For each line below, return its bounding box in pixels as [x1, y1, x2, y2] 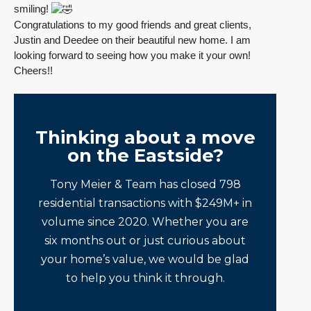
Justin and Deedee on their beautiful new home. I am [14, 34, 251, 47]
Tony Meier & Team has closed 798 [49, 178, 241, 192]
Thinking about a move [35, 126, 255, 149]
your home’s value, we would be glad [41, 253, 249, 267]
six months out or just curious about [44, 234, 246, 248]
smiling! [14, 3, 51, 15]
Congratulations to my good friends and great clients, [14, 19, 251, 31]
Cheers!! [14, 65, 53, 77]
